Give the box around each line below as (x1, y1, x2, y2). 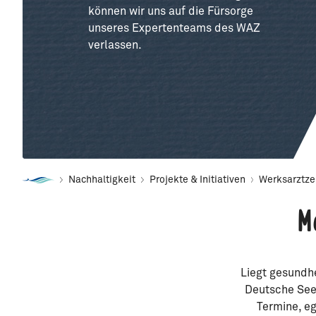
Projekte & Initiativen (149, 175, 245, 185)
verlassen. (88, 39, 142, 51)
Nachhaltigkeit (68, 175, 135, 185)
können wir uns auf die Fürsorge (88, 6, 253, 17)
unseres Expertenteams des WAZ (88, 23, 260, 34)
